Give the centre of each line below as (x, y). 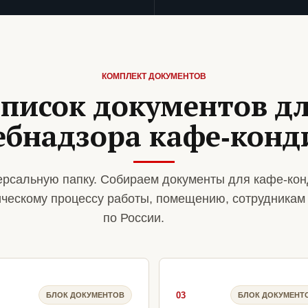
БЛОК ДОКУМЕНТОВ (85, 295)
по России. (133, 218)
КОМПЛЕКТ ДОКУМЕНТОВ (154, 77)
